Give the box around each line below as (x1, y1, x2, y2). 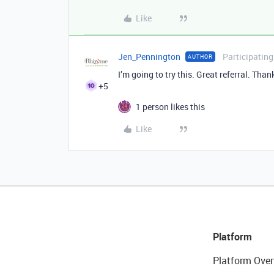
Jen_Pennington (118, 51, 180, 62)
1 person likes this (136, 101, 205, 113)
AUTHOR (188, 53, 213, 61)
